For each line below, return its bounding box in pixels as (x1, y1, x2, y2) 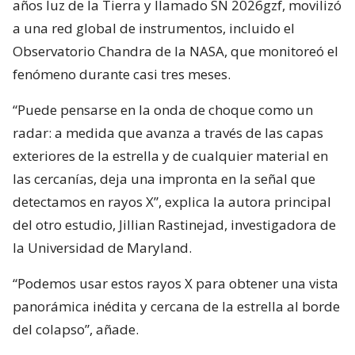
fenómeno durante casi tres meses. (13, 65, 231, 84)
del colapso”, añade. (13, 320, 139, 339)
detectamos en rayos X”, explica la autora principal (13, 193, 331, 212)
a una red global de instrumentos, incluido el (13, 19, 295, 38)
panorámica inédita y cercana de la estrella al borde (13, 297, 340, 316)
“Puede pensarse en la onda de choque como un (13, 101, 313, 120)
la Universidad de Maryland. (13, 239, 192, 258)
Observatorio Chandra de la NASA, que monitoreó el (13, 42, 338, 61)
